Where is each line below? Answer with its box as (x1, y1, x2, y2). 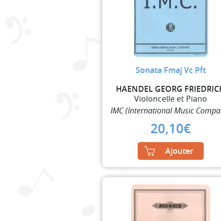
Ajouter (165, 145, 193, 156)
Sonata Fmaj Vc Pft (135, 64, 206, 75)
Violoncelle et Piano (134, 93, 207, 104)
